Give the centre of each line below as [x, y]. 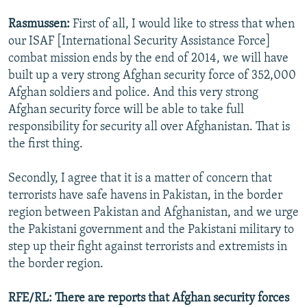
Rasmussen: [40, 25]
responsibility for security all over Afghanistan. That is [149, 127]
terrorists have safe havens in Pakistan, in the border [145, 196]
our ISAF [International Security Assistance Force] [139, 42]
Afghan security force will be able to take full [126, 110]
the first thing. [46, 145]
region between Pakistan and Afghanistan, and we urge [153, 213]
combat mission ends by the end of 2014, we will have [148, 59]
